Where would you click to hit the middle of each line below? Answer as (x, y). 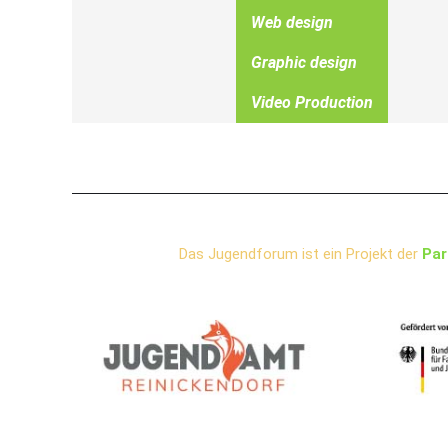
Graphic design (304, 62)
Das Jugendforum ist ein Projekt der (300, 254)
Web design (292, 22)
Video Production (312, 102)
